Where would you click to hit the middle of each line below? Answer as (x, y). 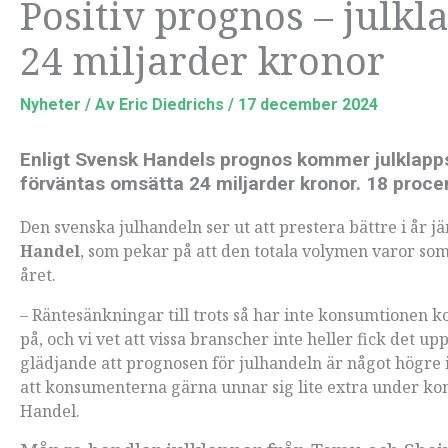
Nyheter (50, 104)
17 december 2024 (308, 104)
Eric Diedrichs (173, 104)
